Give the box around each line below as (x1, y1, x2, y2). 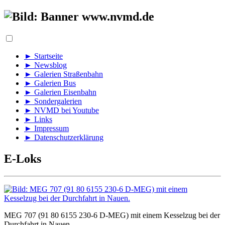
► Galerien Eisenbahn (24, 87, 96, 96)
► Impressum (24, 124, 69, 133)
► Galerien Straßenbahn (24, 69, 103, 78)
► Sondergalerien (24, 96, 82, 105)
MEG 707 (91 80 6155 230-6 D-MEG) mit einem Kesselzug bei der (4, 210, 220, 219)
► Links (24, 115, 52, 124)
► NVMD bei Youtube (24, 105, 99, 115)
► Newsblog (24, 60, 67, 69)
